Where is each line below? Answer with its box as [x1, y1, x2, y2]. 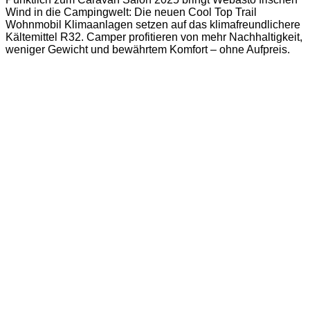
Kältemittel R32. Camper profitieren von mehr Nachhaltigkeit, [6, 31, 302, 44]
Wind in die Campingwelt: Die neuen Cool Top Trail [6, 6, 257, 19]
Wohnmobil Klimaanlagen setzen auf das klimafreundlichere [6, 19, 300, 31]
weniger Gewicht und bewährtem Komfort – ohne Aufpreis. [6, 44, 290, 56]
